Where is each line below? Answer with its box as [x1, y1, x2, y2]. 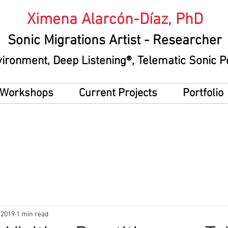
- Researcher [144, 33, 222, 49]
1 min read [16, 210, 48, 219]
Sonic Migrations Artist [8, 33, 140, 49]
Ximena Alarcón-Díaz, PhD [26, 11, 203, 30]
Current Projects [79, 87, 157, 100]
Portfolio [183, 87, 223, 100]
